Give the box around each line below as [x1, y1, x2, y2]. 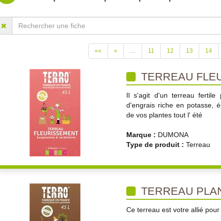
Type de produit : [126, 141, 186, 148]
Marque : [126, 131, 158, 139]
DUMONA [158, 131, 188, 139]
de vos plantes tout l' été [126, 111, 202, 119]
